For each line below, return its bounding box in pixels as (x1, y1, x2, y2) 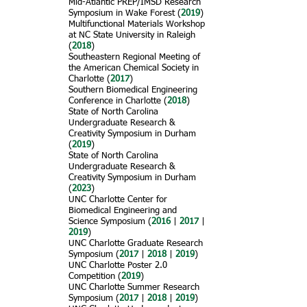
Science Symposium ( (69, 217, 151, 226)
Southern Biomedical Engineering (69, 86, 197, 95)
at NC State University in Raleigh (69, 31, 195, 40)
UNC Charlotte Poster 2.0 (69, 261, 167, 270)
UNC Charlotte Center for (69, 195, 167, 204)
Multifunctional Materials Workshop (69, 20, 205, 29)
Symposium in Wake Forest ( (69, 9, 181, 18)
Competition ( (69, 272, 121, 281)
